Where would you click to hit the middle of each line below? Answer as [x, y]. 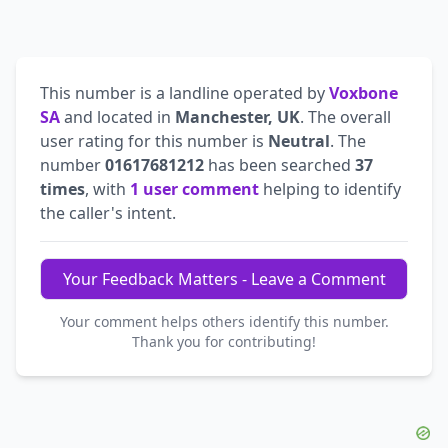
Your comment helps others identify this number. [224, 321]
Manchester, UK [237, 116]
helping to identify [330, 188]
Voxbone [363, 92]
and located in [117, 116]
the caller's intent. [108, 212]
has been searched [279, 164]
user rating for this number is [154, 140]
